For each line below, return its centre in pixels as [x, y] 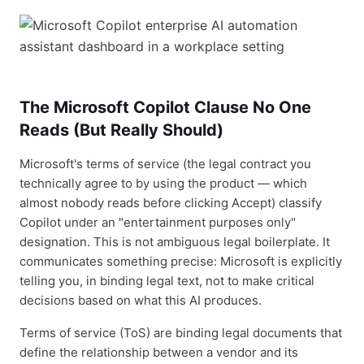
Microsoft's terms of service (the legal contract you [165, 164]
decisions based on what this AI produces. [141, 300]
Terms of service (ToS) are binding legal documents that [181, 333]
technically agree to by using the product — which [163, 183]
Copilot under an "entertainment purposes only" [158, 222]
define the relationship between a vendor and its [159, 352]
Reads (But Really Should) [121, 130]
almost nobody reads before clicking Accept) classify [171, 203]
